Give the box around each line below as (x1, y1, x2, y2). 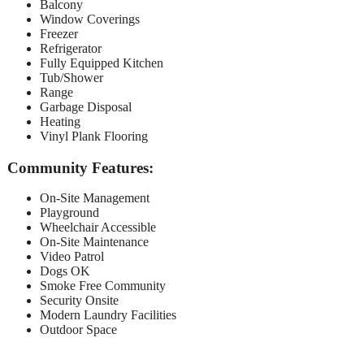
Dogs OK (40, 264, 90, 279)
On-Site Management (40, 191, 149, 206)
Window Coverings (40, 11, 140, 26)
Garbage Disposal (40, 99, 132, 114)
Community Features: (7, 158, 154, 176)
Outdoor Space (40, 323, 117, 337)
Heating (40, 114, 80, 128)
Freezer (40, 26, 78, 41)
